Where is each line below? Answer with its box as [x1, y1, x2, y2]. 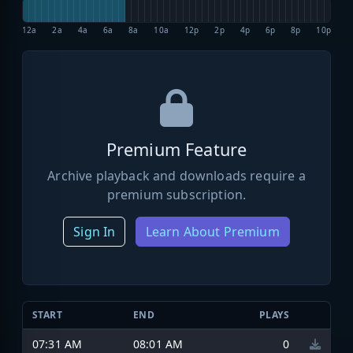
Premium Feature [106, 137, 247, 161]
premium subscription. [106, 185, 247, 203]
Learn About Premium [145, 222, 280, 240]
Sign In [73, 222, 116, 240]
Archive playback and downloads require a [47, 166, 306, 184]
